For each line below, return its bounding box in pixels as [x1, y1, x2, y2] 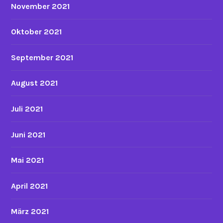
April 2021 [11, 181, 48, 191]
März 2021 [11, 207, 49, 217]
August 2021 [11, 78, 58, 88]
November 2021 [11, 1, 70, 11]
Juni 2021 [11, 129, 46, 139]
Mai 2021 [11, 155, 44, 165]
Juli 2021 [11, 104, 43, 114]
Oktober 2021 [11, 27, 62, 37]
